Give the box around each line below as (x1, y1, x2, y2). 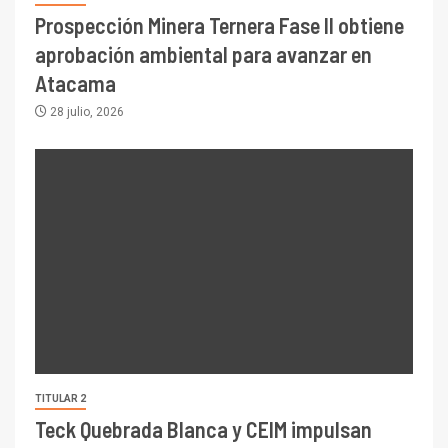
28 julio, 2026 (47, 105, 124, 120)
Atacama (35, 70, 116, 97)
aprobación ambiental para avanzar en (35, 41, 372, 68)
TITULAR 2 (35, 393, 86, 405)
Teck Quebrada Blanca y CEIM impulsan (35, 416, 372, 443)
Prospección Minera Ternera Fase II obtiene (35, 12, 404, 39)
